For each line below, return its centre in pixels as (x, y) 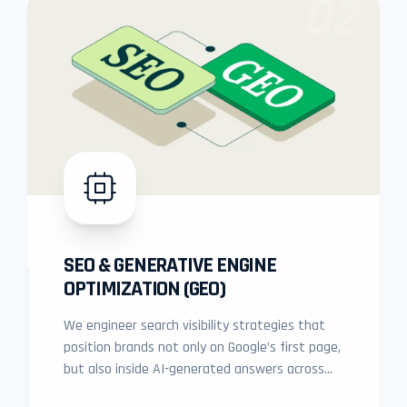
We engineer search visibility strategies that (195, 326)
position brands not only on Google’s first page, (203, 347)
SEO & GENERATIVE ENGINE (170, 265)
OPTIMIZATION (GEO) (144, 289)
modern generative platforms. (153, 391)
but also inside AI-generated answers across (194, 369)
